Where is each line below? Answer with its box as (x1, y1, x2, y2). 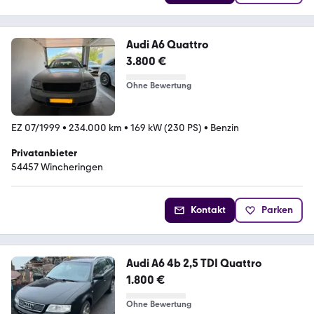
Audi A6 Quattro (125, 37, 209, 51)
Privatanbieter (11, 146, 77, 159)
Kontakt (191, 203, 226, 216)
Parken (261, 203, 293, 216)
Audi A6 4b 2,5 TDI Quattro (125, 256, 262, 270)
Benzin (210, 121, 239, 134)
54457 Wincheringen (11, 161, 103, 173)
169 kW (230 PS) (130, 121, 202, 134)
